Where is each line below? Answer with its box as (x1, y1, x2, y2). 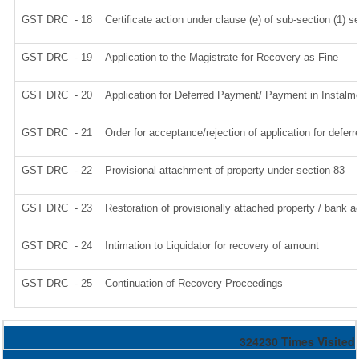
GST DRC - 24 (22, 240, 92, 252)
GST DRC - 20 (22, 89, 92, 101)
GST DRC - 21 (22, 127, 92, 139)
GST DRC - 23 (22, 202, 92, 214)
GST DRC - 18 (22, 14, 92, 26)
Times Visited (281, 333, 355, 349)
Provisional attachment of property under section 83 (105, 164, 345, 176)
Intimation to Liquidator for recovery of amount (105, 240, 319, 252)
